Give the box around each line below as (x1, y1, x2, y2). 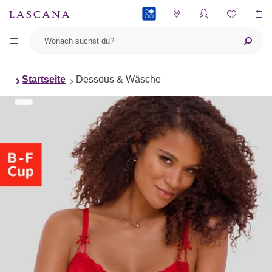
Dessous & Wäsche (76, 74, 161, 84)
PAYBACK (135, 35, 182, 45)
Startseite (22, 74, 66, 84)
